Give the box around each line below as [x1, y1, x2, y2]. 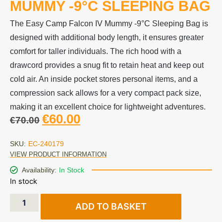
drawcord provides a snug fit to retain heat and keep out [10, 61, 204, 70]
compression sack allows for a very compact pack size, [10, 89, 201, 98]
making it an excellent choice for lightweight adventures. [10, 103, 206, 111]
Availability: [22, 166, 56, 174]
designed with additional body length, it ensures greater [10, 33, 204, 42]
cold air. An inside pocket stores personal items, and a [10, 75, 198, 84]
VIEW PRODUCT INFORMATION [10, 150, 107, 158]
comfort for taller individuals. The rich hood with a [10, 47, 181, 56]
